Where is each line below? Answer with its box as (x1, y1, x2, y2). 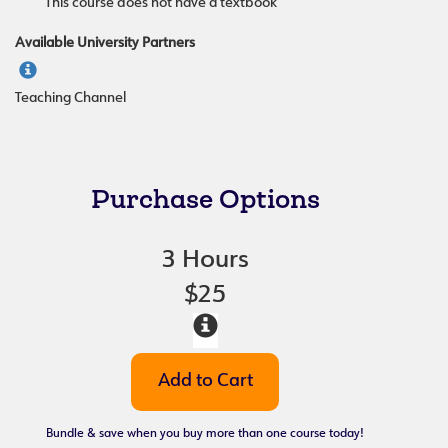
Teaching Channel (15, 91, 126, 106)
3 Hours (161, 248, 249, 273)
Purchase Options (90, 184, 320, 213)
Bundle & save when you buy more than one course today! (46, 428, 365, 440)
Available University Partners (15, 36, 195, 51)
